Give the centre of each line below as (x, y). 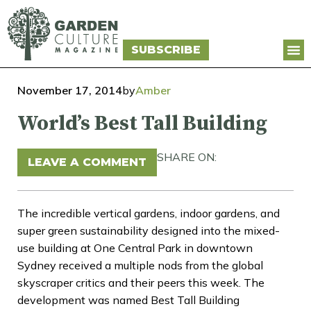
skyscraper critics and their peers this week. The (141, 282)
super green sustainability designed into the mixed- (149, 230)
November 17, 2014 (70, 90)
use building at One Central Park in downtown (135, 247)
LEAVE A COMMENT (87, 162)
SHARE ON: (187, 157)
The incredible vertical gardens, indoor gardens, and (149, 213)
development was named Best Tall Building (128, 300)
